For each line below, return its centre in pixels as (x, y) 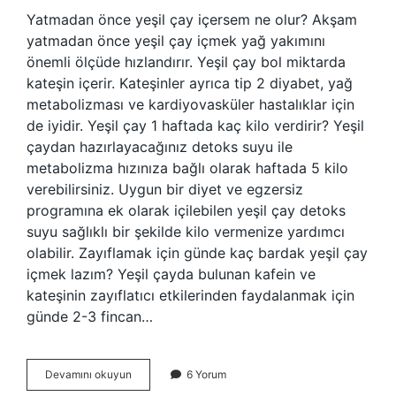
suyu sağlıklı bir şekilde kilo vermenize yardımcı (186, 232)
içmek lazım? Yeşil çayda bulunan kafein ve (171, 274)
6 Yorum (206, 374)
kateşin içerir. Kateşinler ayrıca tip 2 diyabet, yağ (190, 83)
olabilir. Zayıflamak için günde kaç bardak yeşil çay (197, 253)
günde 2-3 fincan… (90, 316)
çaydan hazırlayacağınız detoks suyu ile (160, 147)
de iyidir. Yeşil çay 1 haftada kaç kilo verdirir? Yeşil (195, 126)
